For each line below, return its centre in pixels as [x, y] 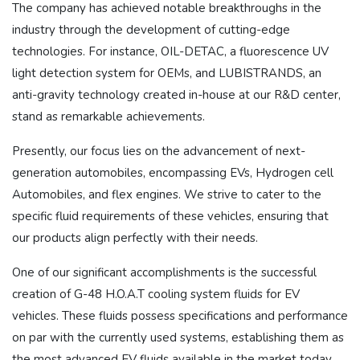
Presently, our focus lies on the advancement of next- [159, 151]
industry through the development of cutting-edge [151, 29]
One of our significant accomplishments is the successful [164, 272]
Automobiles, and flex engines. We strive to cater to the [167, 194]
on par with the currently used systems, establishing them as [178, 337]
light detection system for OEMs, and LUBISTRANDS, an [167, 73]
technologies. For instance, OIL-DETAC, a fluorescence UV [170, 51]
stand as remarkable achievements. [108, 116]
